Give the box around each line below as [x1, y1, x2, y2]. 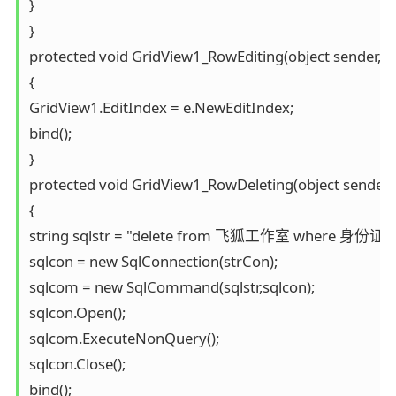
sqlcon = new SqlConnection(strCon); [28, 250, 278, 271]
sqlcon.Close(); [28, 353, 126, 374]
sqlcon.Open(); [28, 301, 126, 323]
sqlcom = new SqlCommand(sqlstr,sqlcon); [28, 276, 315, 297]
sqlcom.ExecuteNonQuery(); [28, 327, 219, 348]
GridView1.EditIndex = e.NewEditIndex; [28, 96, 293, 118]
